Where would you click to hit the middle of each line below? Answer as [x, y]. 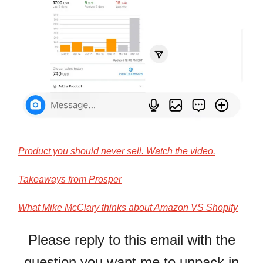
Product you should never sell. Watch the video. [117, 151]
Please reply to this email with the [131, 240]
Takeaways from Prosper [70, 179]
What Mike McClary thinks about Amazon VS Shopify [128, 208]
